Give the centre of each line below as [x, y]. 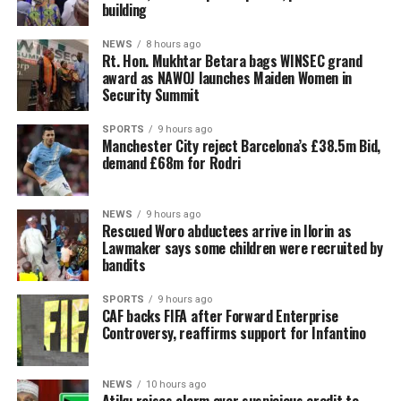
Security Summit [150, 94]
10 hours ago [175, 384]
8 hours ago [173, 44]
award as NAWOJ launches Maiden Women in [227, 77]
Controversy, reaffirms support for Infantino [234, 333]
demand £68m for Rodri [171, 162]
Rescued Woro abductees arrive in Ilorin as [226, 230]
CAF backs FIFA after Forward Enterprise [220, 316]
